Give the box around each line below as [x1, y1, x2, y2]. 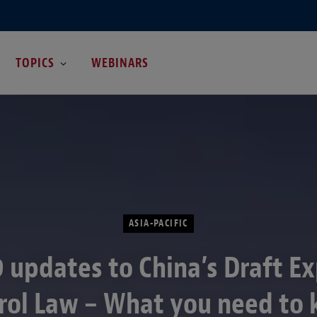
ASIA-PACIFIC [129, 217, 188, 229]
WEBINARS [91, 54, 149, 71]
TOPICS [15, 54, 54, 71]
